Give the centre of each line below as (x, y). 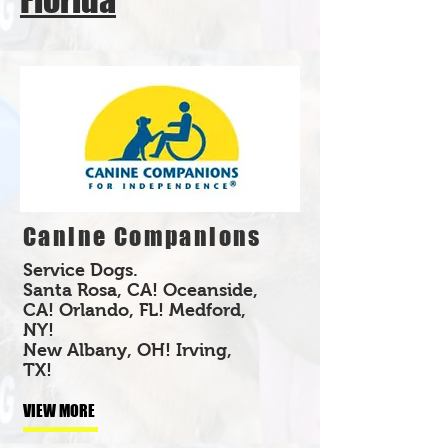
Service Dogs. (80, 269)
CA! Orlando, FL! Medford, (134, 309)
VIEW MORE (59, 410)
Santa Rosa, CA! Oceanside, (140, 289)
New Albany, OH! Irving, (127, 349)
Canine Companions (142, 236)
